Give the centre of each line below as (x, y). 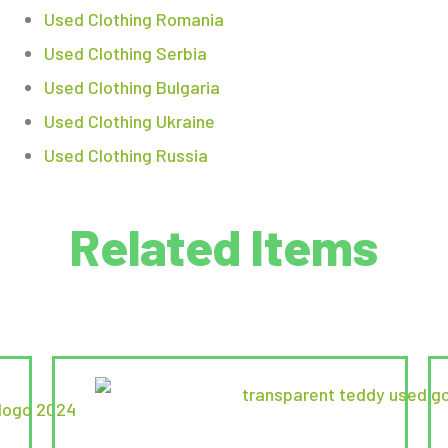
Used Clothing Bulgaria (131, 87)
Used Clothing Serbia (125, 53)
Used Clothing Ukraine (129, 121)
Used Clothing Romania (133, 19)
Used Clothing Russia (125, 155)
